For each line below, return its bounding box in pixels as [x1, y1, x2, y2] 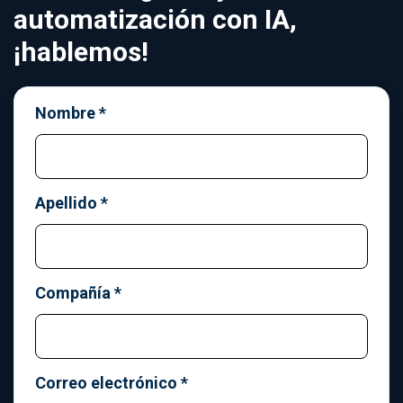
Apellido [35, 193, 97, 213]
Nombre [35, 103, 95, 123]
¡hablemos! [13, 36, 148, 68]
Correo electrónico [35, 373, 177, 393]
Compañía [35, 283, 111, 303]
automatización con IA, [13, 4, 297, 36]
